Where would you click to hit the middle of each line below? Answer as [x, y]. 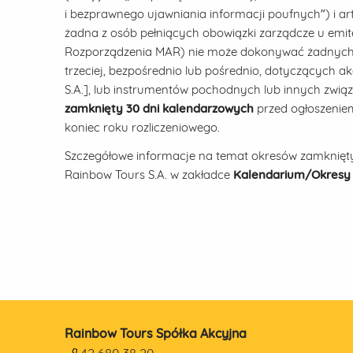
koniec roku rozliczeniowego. [142, 127]
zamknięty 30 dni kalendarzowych [159, 108]
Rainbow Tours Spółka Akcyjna [156, 333]
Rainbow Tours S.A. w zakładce [149, 175]
